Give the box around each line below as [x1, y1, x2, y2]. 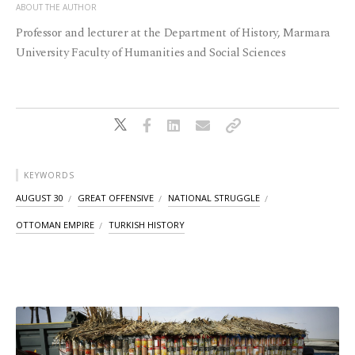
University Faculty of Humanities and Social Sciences [16, 44, 286, 63]
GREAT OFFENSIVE [78, 192, 154, 204]
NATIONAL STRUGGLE [168, 192, 260, 204]
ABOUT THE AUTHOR [16, 2, 97, 13]
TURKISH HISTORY [109, 219, 185, 231]
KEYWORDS [24, 170, 74, 181]
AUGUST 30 [16, 192, 63, 204]
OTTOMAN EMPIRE [16, 219, 94, 231]
